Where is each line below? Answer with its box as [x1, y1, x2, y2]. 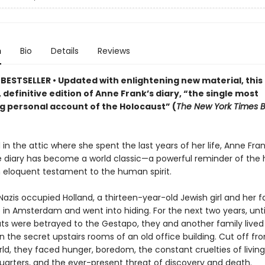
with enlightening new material [99, 75, 241, 86]
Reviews [97, 45, 130, 57]
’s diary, [146, 88, 183, 99]
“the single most [183, 88, 258, 99]
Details [50, 45, 79, 57]
